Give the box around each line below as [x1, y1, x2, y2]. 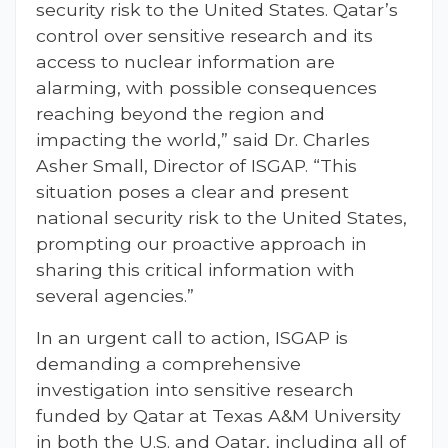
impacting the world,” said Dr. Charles [36, 129, 370, 151]
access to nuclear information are [36, 51, 335, 73]
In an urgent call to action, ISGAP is [36, 327, 348, 349]
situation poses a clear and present [36, 181, 349, 203]
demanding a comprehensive [36, 353, 301, 375]
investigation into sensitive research [36, 379, 354, 401]
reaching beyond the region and [36, 103, 325, 125]
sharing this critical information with [36, 259, 355, 281]
